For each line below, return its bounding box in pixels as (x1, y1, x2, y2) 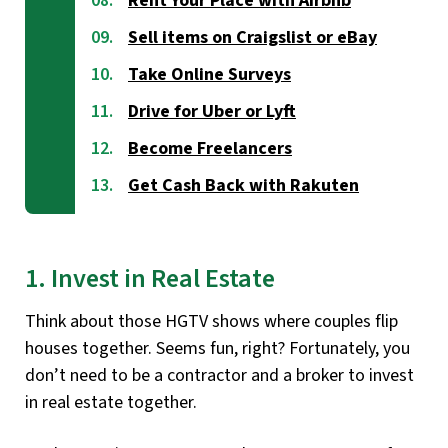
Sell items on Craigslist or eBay (128, 25, 377, 51)
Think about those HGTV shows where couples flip (25, 308, 398, 334)
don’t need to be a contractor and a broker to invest (25, 362, 414, 388)
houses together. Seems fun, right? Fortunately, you (25, 335, 410, 361)
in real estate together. (25, 389, 197, 415)
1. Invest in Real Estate (25, 260, 275, 299)
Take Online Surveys (128, 62, 291, 88)
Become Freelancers (128, 136, 292, 162)
